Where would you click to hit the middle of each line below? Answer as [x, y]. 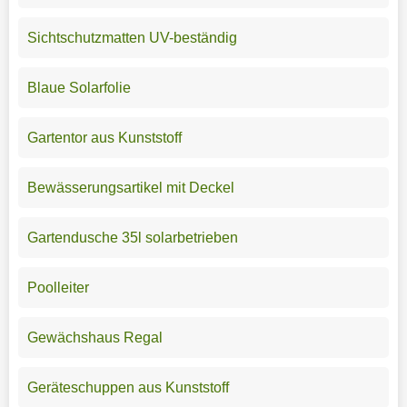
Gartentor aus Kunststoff [104, 137]
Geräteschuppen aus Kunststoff [128, 387]
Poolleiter [58, 287]
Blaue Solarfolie [79, 87]
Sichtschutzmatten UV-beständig [132, 37]
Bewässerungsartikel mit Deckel [130, 187]
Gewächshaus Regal [94, 337]
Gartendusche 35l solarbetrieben [132, 237]
